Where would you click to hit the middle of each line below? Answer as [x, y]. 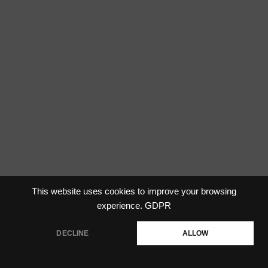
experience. [119, 206]
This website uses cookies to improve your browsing [134, 191]
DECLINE [73, 233]
